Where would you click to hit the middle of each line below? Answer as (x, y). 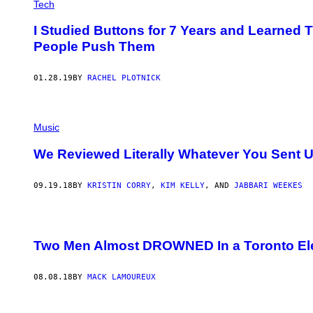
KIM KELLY (183, 185)
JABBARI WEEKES (268, 185)
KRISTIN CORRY (119, 185)
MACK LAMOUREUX (122, 277)
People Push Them (94, 47)
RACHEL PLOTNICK (124, 78)
